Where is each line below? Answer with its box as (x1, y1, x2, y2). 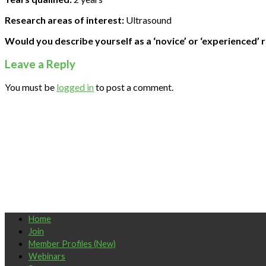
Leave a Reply (5, 57, 75, 71)
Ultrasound (124, 14, 172, 26)
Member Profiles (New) (28, 239, 116, 249)
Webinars (28, 251, 65, 262)
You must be (5, 81, 56, 93)
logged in (56, 81, 94, 93)
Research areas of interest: (5, 14, 124, 26)
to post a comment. (94, 81, 173, 93)
